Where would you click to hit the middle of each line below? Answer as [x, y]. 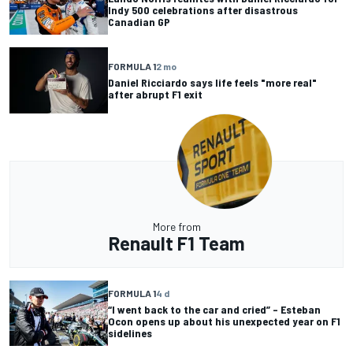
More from [176, 226]
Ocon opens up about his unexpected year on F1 [224, 321]
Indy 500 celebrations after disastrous [203, 10]
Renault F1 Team [176, 243]
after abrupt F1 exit [155, 95]
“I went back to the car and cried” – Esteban [214, 309]
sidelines [130, 333]
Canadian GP [139, 22]
